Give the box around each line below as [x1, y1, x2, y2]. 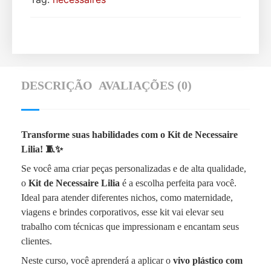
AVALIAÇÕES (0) [99, 79, 192, 92]
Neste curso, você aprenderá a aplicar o [21, 255, 173, 266]
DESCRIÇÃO [21, 79, 93, 92]
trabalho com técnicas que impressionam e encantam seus [21, 221, 239, 232]
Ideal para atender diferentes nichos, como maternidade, [21, 192, 233, 203]
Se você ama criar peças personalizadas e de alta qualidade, [21, 163, 246, 174]
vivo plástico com [173, 255, 243, 266]
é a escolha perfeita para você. [120, 178, 237, 188]
